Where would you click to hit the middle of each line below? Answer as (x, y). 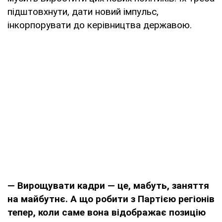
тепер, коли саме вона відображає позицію (107, 212)
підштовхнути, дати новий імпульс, (83, 11)
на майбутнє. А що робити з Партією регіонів (111, 199)
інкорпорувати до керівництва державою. (100, 25)
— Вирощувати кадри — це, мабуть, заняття (108, 185)
